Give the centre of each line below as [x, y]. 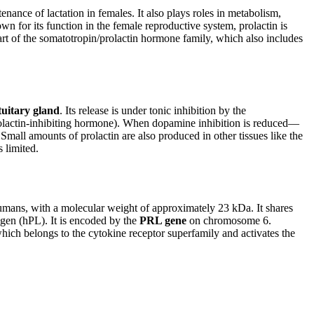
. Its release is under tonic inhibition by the [153, 110]
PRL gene [163, 220]
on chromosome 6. [229, 220]
